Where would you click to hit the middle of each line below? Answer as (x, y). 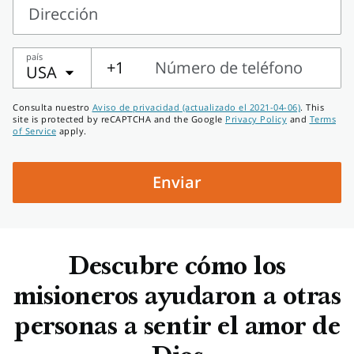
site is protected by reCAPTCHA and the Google (119, 119)
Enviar (177, 182)
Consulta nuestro (53, 107)
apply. (72, 131)
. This (312, 107)
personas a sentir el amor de (177, 328)
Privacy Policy (256, 119)
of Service (34, 131)
